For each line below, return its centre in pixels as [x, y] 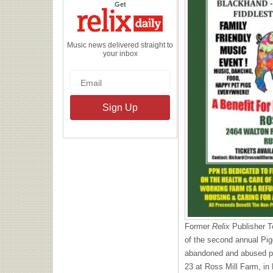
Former [198, 226]
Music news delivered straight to [120, 45]
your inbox [120, 53]
